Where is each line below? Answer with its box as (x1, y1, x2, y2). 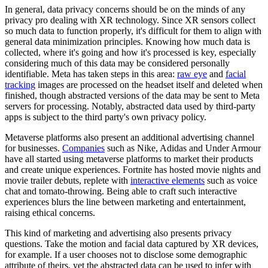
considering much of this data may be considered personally (5, 58, 230, 69)
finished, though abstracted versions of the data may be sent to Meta (5, 90, 260, 101)
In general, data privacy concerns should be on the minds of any (5, 4, 245, 15)
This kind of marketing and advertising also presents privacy (5, 228, 232, 239)
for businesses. (5, 143, 62, 154)
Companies (62, 143, 105, 154)
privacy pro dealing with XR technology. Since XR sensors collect (5, 15, 255, 26)
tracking (5, 80, 35, 90)
